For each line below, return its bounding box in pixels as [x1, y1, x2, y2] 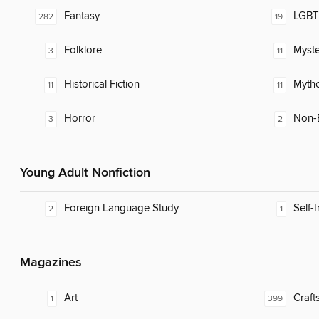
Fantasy [64, 9, 100, 23]
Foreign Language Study [64, 202, 179, 216]
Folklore [64, 43, 102, 58]
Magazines [20, 255, 81, 271]
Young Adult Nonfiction [20, 165, 150, 182]
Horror [64, 112, 95, 126]
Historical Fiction [64, 78, 140, 92]
